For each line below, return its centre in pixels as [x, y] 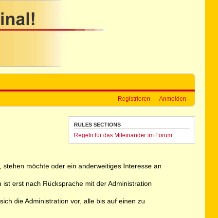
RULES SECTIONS [97, 125]
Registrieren [134, 99]
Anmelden [173, 99]
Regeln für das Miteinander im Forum [123, 135]
